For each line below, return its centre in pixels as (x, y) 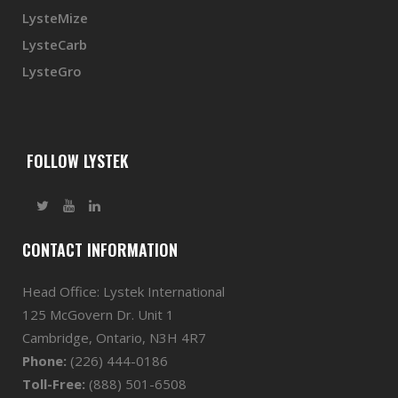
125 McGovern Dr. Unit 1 (98, 314)
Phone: (44, 361)
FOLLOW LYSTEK (76, 161)
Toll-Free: (54, 384)
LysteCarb (55, 44)
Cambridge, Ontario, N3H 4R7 (114, 338)
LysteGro (52, 71)
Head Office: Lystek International (123, 291)
